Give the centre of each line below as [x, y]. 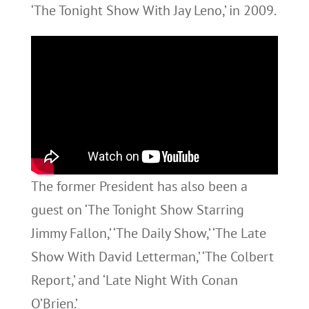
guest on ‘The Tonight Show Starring [137, 210]
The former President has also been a [139, 187]
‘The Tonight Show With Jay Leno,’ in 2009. [153, 10]
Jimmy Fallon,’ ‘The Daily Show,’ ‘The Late [148, 233]
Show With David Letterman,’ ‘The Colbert [152, 257]
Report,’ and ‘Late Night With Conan [134, 280]
